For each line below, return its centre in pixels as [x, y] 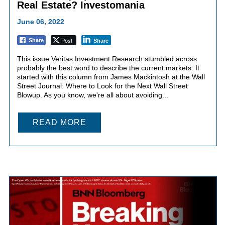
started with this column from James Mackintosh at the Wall [111, 77]
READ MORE [59, 122]
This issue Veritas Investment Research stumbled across [107, 59]
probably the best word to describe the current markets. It [108, 68]
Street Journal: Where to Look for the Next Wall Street [102, 86]
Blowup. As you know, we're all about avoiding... [92, 95]
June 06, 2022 [40, 21]
